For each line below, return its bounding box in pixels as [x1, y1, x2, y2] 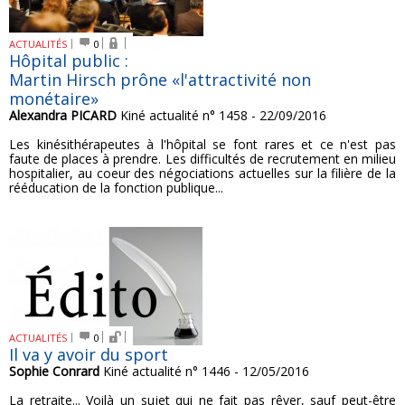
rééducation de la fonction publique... [9, 179, 223, 196]
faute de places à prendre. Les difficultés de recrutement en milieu [9, 150, 396, 167]
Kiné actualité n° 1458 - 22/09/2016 [117, 107, 326, 124]
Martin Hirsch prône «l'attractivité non [9, 69, 311, 90]
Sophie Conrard [9, 363, 99, 380]
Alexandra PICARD [9, 107, 117, 124]
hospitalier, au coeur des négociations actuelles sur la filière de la [9, 165, 396, 182]
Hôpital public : [9, 50, 128, 71]
